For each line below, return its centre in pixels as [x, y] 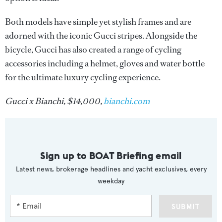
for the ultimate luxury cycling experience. [83, 77]
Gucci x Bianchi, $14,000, [54, 101]
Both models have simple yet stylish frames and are [98, 22]
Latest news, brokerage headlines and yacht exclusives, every [111, 169]
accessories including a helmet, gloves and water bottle [105, 63]
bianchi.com [127, 101]
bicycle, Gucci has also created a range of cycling [93, 49]
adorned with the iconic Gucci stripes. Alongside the [101, 35]
